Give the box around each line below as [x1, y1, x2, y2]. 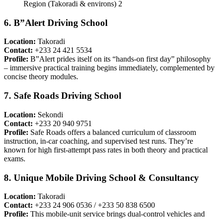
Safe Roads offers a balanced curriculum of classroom [28, 128, 196, 136]
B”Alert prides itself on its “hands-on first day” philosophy [28, 55, 211, 64]
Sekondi [36, 110, 63, 119]
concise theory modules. [4, 72, 78, 81]
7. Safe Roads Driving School [4, 90, 121, 101]
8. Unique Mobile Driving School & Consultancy [4, 172, 199, 183]
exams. [4, 154, 25, 163]
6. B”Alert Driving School [4, 17, 108, 28]
